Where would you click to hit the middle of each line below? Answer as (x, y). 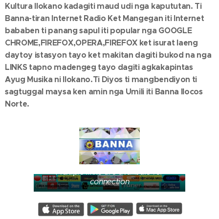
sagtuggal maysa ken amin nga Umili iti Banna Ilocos (104, 92)
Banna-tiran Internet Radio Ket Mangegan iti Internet (105, 19)
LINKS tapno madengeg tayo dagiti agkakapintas (99, 67)
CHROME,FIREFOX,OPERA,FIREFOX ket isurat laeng (101, 43)
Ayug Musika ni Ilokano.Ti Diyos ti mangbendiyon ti (101, 80)
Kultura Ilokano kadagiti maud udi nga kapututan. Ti (103, 6)
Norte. (17, 104)
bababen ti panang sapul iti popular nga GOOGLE (99, 31)
